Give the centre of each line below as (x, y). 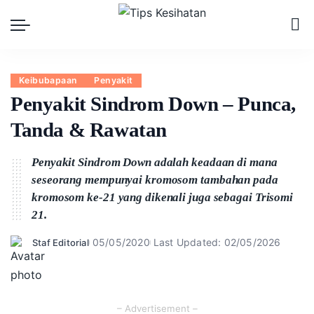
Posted (48, 249)
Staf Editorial (61, 242)
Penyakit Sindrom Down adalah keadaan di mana (155, 162)
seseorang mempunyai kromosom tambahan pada (155, 180)
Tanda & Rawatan (89, 130)
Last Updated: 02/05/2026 (217, 242)
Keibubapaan (48, 80)
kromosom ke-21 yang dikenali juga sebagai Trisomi (163, 197)
